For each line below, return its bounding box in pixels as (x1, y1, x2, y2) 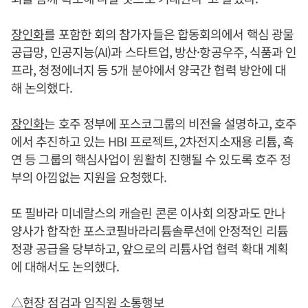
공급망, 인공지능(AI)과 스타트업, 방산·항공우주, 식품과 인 (11, 42, 297, 60)
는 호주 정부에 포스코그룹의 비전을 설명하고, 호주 (44, 113, 297, 132)
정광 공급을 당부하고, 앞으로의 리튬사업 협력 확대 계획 (11, 239, 289, 257)
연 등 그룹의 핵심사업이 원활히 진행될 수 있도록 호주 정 (11, 149, 291, 168)
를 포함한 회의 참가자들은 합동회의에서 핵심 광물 (44, 24, 294, 43)
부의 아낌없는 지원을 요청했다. (11, 167, 166, 186)
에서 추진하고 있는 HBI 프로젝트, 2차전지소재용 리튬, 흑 (11, 131, 294, 150)
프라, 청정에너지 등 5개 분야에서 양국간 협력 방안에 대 (11, 60, 287, 78)
